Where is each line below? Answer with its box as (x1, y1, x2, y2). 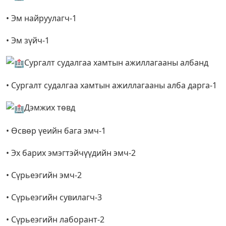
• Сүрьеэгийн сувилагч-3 (6, 192, 102, 203)
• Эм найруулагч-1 (6, 12, 77, 24)
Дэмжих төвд (24, 102, 75, 114)
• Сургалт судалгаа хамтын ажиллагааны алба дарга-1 (6, 80, 217, 91)
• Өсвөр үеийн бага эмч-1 (6, 125, 106, 137)
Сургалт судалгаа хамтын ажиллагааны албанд (24, 56, 208, 68)
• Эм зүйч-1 (6, 34, 49, 46)
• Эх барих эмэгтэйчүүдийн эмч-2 (6, 147, 136, 159)
